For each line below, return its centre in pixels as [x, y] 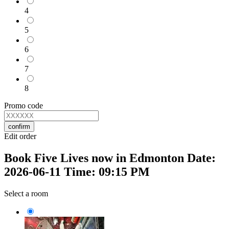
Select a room [26, 193]
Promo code [24, 105]
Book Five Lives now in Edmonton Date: [110, 158]
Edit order [20, 136]
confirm [19, 126]
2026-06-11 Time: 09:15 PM [77, 171]
